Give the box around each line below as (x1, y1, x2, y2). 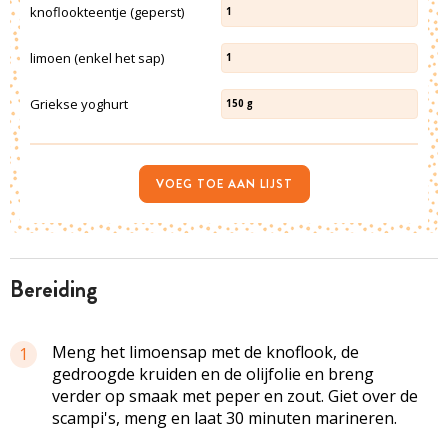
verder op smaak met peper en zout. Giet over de (52, 384, 418, 407)
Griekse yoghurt (30, 94, 128, 113)
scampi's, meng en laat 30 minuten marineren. (52, 406, 397, 429)
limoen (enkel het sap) (30, 48, 164, 67)
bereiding (24, 272, 98, 306)
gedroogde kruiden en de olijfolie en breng (52, 362, 374, 385)
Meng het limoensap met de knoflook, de (52, 340, 359, 363)
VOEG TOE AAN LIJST (155, 174, 293, 193)
